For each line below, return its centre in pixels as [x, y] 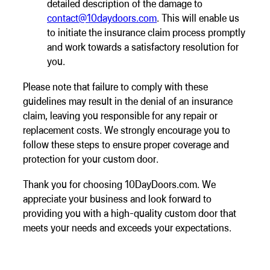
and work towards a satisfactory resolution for [143, 46]
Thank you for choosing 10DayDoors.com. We [119, 184]
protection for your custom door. [91, 159]
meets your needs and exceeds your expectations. [127, 227]
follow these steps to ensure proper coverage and [126, 144]
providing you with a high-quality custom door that [130, 213]
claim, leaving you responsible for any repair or [120, 115]
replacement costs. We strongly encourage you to [127, 130]
